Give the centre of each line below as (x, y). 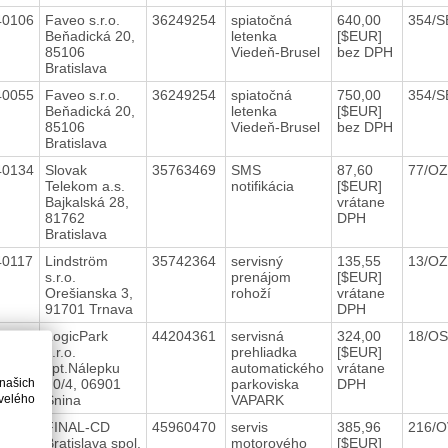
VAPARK (259, 399)
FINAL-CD (77, 426)
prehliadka (263, 351)
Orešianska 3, (88, 292)
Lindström (76, 260)
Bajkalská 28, (86, 201)
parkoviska (264, 383)
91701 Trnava (88, 308)
